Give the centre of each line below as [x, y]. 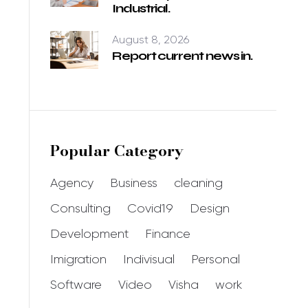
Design [210, 208]
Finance [168, 234]
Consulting [80, 208]
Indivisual [149, 259]
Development [89, 234]
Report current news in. [183, 56]
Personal [216, 259]
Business [134, 183]
